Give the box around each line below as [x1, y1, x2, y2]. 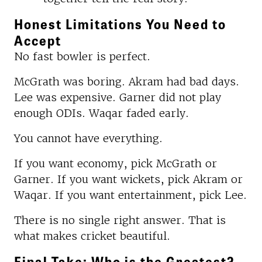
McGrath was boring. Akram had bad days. [14, 74, 239, 88]
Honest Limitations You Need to [14, 13, 226, 33]
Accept [14, 30, 61, 50]
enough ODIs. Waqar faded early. [14, 106, 189, 120]
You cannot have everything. [14, 131, 163, 145]
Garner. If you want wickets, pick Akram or [14, 172, 243, 186]
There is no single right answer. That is [14, 213, 226, 227]
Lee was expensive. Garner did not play [14, 90, 221, 104]
